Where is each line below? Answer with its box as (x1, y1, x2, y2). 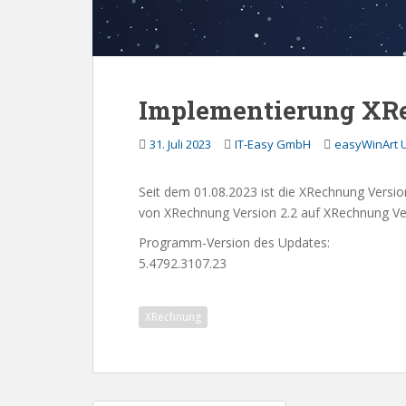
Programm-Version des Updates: (139, 234, 330, 251)
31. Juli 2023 (150, 136, 211, 152)
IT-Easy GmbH (235, 136, 311, 152)
